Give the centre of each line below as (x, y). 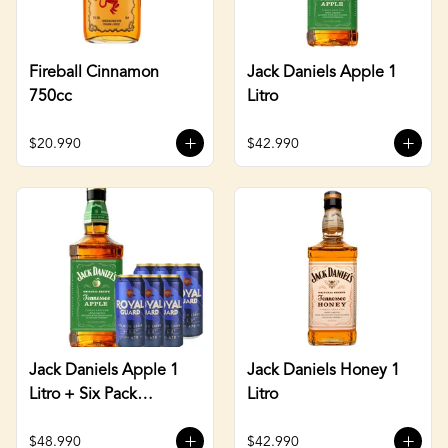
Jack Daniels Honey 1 (323, 370)
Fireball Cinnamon (94, 72)
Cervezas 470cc (84, 418)
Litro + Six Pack (83, 394)
